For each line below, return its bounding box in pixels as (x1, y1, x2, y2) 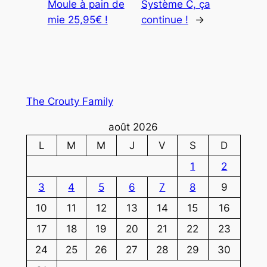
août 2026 (108, 120, 159, 133)
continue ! (141, 14, 188, 26)
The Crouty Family (26, 95, 113, 107)
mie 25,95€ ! (47, 14, 108, 26)
